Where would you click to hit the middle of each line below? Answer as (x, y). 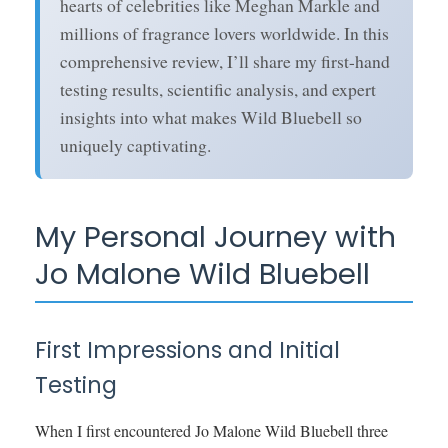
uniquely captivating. (135, 144)
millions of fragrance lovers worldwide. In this (224, 32)
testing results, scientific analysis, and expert (218, 88)
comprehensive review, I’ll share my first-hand (225, 60)
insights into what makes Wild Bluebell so (211, 116)
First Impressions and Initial (187, 349)
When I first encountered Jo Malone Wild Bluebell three (211, 430)
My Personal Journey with (215, 236)
